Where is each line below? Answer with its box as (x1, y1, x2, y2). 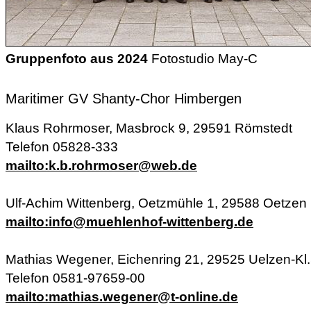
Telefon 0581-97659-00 (6, 270, 145, 285)
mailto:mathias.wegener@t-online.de (6, 289, 238, 304)
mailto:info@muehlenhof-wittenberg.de (6, 214, 253, 229)
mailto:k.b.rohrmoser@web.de (6, 158, 197, 173)
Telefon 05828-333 (6, 139, 118, 154)
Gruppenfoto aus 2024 (6, 51, 148, 66)
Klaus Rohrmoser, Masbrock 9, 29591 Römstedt (6, 120, 292, 135)
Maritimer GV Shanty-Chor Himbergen (6, 91, 242, 106)
